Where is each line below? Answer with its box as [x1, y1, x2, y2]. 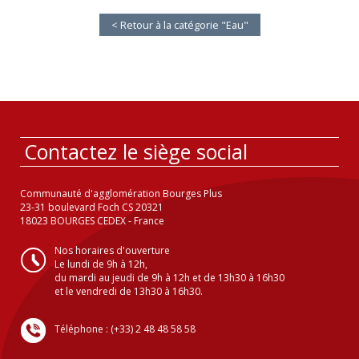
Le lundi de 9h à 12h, [54, 256, 147, 271]
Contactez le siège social [24, 137, 248, 165]
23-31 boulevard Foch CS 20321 [20, 200, 163, 214]
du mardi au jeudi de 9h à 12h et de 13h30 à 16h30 [54, 270, 284, 284]
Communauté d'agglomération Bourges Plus [20, 186, 222, 200]
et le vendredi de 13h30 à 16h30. [54, 284, 203, 298]
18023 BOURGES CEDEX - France [20, 213, 164, 228]
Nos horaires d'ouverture [54, 243, 170, 257]
